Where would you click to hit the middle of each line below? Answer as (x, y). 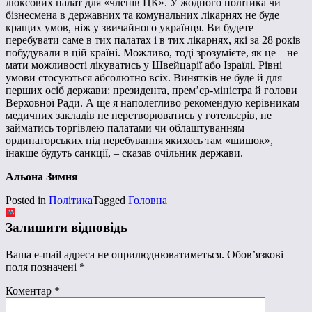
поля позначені (42, 267)
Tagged (110, 201)
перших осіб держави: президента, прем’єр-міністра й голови (151, 91)
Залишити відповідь (67, 228)
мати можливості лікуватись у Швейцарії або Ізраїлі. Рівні (144, 65)
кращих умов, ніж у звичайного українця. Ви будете (130, 28)
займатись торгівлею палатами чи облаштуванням (125, 128)
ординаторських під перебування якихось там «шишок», (139, 141)
